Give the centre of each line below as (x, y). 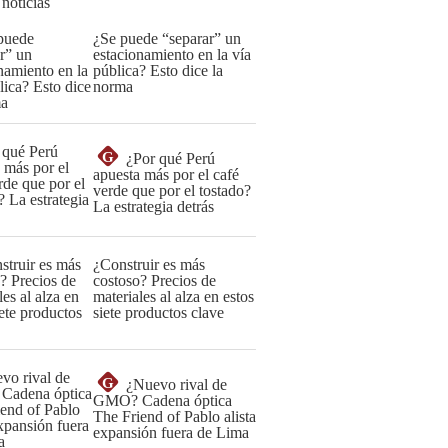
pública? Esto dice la (158, 70)
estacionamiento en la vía (172, 54)
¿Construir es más (149, 264)
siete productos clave (158, 312)
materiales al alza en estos (173, 296)
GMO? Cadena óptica (162, 400)
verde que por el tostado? (172, 190)
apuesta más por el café (166, 174)
